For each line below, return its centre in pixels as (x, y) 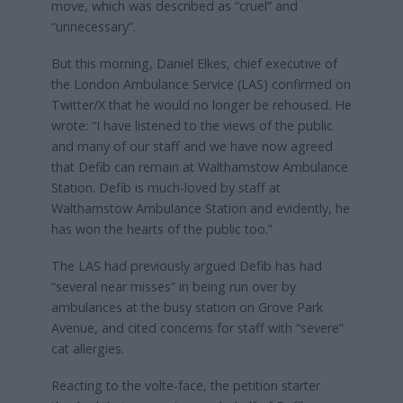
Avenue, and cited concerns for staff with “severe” (197, 327)
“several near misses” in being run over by (173, 286)
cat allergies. (87, 348)
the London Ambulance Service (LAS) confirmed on (201, 84)
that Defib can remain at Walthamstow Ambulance (199, 166)
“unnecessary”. (95, 26)
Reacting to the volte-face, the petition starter (185, 385)
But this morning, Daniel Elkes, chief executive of (194, 63)
